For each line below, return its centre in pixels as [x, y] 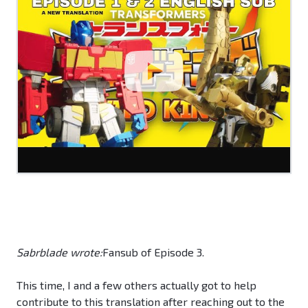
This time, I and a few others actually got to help [136, 285]
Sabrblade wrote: [59, 252]
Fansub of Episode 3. [153, 252]
